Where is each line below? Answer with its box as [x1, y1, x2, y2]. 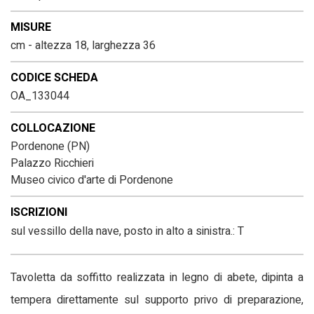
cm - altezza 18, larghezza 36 [11, 37, 156, 54]
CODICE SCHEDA [11, 69, 98, 86]
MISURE [11, 19, 51, 36]
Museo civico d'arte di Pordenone [11, 172, 173, 189]
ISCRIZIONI [11, 204, 67, 221]
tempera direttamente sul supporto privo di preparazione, [11, 292, 303, 308]
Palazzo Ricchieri [11, 155, 94, 172]
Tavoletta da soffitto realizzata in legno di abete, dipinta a [11, 269, 303, 286]
